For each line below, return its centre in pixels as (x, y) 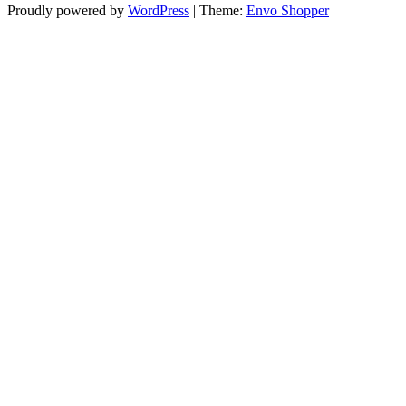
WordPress (159, 11)
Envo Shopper (288, 11)
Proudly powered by (68, 11)
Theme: (223, 11)
